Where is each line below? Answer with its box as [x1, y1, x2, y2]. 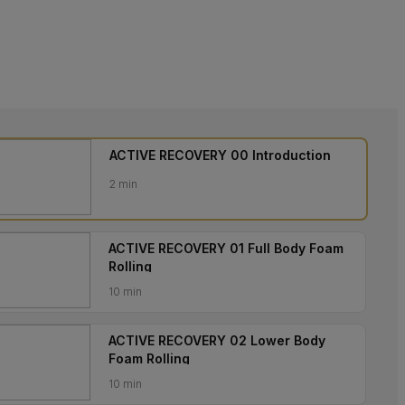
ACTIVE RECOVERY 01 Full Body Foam [108, 240, 344, 256]
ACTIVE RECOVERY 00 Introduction [109, 147, 331, 163]
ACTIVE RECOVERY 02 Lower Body [108, 333, 325, 348]
